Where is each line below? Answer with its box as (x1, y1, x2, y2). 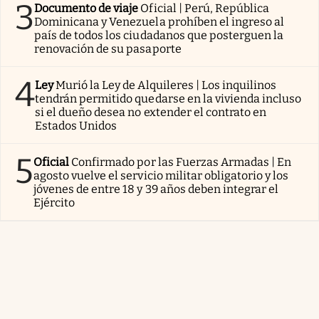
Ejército (33, 195, 75, 209)
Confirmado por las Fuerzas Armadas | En (71, 155, 292, 169)
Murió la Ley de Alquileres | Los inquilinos (56, 78, 277, 92)
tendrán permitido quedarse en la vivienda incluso (35, 91, 302, 105)
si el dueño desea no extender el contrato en (35, 105, 267, 119)
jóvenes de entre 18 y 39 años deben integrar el (33, 182, 279, 196)
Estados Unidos (35, 118, 117, 132)
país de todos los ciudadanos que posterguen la (34, 28, 284, 42)
